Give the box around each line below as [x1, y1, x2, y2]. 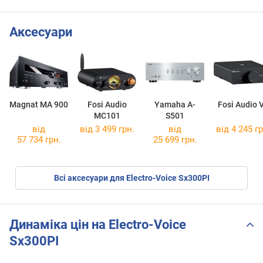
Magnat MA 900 [9, 100, 68, 110]
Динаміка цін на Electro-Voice [9, 217, 186, 232]
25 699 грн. [153, 134, 197, 146]
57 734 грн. [16, 134, 61, 146]
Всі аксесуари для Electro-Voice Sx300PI [53, 173, 210, 183]
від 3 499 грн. [79, 124, 134, 135]
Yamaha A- [154, 100, 195, 110]
